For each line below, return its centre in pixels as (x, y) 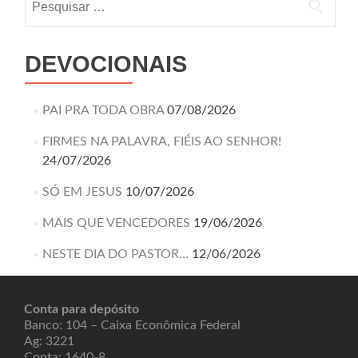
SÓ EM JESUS (82, 192)
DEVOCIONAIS (106, 64)
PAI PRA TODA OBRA (103, 110)
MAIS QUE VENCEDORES (116, 223)
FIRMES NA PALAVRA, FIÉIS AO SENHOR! (161, 141)
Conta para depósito (82, 309)
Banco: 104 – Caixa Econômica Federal (132, 325)
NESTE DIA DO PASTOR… (115, 254)
